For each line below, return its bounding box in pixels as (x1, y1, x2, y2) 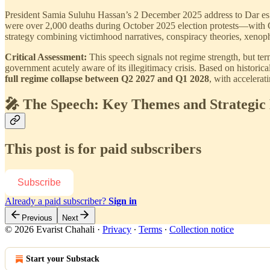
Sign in (108, 195, 137, 206)
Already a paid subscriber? (5, 195, 108, 206)
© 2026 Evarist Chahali (5, 224, 95, 234)
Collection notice (169, 224, 234, 234)
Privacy (102, 224, 131, 234)
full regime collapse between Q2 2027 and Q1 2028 (5, 73, 209, 84)
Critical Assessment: (5, 51, 87, 62)
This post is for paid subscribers (5, 140, 201, 157)
